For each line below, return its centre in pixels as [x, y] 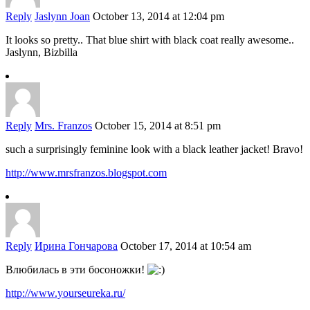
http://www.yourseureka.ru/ [65, 293]
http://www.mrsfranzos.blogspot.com [86, 173]
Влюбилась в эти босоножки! [76, 270]
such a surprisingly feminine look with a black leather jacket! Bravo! [154, 149]
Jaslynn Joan [62, 17]
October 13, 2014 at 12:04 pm [158, 17]
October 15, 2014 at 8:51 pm [158, 126]
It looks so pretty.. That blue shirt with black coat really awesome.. [150, 40]
